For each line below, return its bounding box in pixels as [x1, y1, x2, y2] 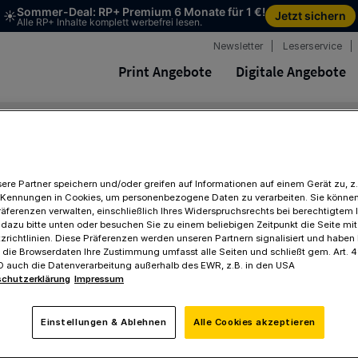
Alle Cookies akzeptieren [193, 316, 316, 328]
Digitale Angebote [236, 62, 346, 81]
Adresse [157, 330, 201, 344]
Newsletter [213, 40, 263, 52]
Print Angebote [118, 62, 212, 81]
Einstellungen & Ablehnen [40, 316, 167, 328]
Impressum [74, 273, 124, 284]
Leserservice [283, 40, 342, 52]
